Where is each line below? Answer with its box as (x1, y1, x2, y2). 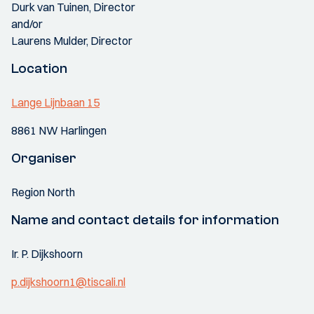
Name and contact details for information (11, 212, 279, 228)
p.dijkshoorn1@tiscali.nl (11, 275, 125, 289)
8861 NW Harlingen (11, 123, 107, 137)
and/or (11, 17, 43, 31)
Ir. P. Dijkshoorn (11, 247, 83, 261)
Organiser (11, 150, 76, 166)
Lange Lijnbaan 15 (11, 95, 100, 109)
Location (11, 60, 67, 76)
